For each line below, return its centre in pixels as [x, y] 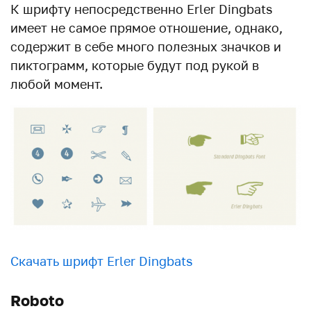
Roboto [37, 300]
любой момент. [57, 84]
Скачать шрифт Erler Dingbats [102, 261]
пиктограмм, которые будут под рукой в [135, 66]
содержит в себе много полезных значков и [146, 47]
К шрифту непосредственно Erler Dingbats [142, 9]
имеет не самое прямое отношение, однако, [146, 28]
